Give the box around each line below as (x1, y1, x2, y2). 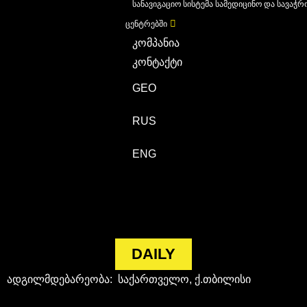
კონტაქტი (132, 56, 183, 68)
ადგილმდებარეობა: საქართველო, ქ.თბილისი (7, 273, 251, 285)
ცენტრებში (125, 19, 168, 29)
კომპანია (132, 37, 180, 49)
